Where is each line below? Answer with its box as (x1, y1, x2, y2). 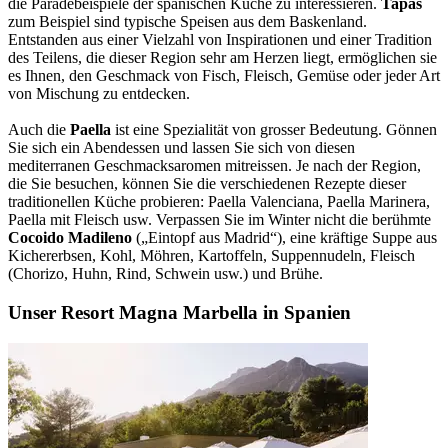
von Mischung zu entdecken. (8, 85, 190, 103)
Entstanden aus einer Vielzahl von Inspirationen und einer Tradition (8, 31, 432, 49)
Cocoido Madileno (8, 229, 132, 247)
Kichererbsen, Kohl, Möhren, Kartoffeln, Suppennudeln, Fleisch (8, 247, 415, 265)
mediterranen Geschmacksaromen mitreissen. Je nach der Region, (8, 157, 421, 175)
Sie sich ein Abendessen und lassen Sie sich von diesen (8, 139, 355, 157)
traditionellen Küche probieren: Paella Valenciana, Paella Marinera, (8, 193, 430, 211)
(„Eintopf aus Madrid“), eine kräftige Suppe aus (132, 229, 437, 247)
